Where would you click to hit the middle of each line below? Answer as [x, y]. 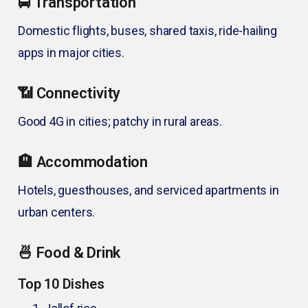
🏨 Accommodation [83, 162]
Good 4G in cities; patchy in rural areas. [120, 122]
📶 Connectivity [69, 93]
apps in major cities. [71, 53]
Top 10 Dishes [61, 284]
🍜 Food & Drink [69, 253]
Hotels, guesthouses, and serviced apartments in [148, 190]
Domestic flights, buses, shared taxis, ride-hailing [147, 31]
